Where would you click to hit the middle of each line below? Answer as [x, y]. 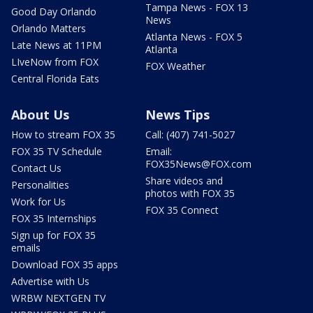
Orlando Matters [49, 28]
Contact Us [36, 168]
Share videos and [184, 180]
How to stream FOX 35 [63, 134]
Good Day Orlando [54, 11]
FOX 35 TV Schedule [57, 151]
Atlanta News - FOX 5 [194, 36]
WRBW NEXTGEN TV [58, 298]
